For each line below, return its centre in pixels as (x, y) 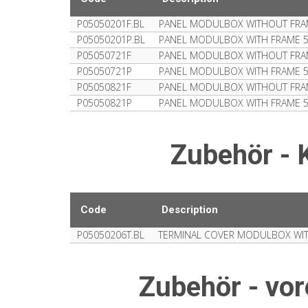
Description (190, 210)
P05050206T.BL (111, 235)
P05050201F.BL (111, 24)
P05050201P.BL (111, 40)
